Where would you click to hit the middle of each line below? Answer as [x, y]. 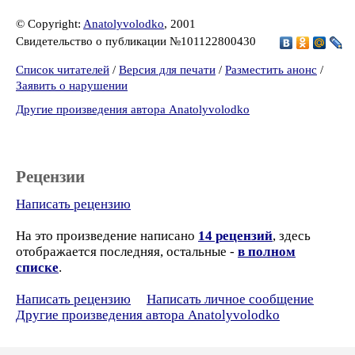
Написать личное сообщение [230, 299]
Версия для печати [167, 70]
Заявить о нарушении [72, 86]
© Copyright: [50, 24]
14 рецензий [235, 236]
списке [37, 267]
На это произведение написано [107, 236]
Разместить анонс [271, 70]
